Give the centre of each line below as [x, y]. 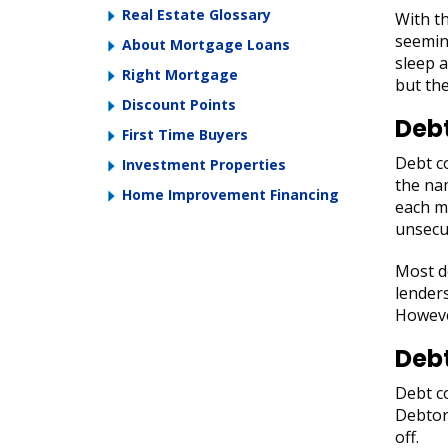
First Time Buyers [185, 134]
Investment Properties [204, 164]
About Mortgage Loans [206, 44]
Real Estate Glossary [196, 14]
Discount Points [179, 104]
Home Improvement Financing [230, 194]
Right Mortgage [180, 74]
